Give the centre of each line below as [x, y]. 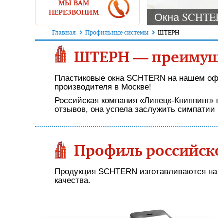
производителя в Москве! [103, 87]
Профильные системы [117, 32]
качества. [73, 180]
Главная [64, 32]
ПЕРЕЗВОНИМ [73, 12]
